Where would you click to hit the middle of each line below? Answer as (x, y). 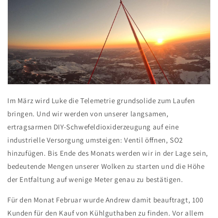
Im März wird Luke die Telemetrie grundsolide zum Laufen (101, 101)
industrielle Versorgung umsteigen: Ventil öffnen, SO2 (95, 140)
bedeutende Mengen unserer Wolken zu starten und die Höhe (106, 166)
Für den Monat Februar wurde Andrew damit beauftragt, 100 (105, 200)
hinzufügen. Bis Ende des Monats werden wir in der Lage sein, (108, 153)
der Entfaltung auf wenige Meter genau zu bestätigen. (95, 180)
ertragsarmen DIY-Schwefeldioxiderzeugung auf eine (93, 127)
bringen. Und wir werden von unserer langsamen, (88, 114)
